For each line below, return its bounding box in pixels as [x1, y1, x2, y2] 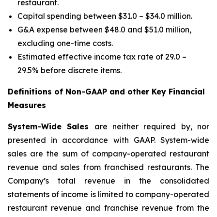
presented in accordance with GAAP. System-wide [8, 135, 209, 145]
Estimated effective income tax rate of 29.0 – [17, 52, 186, 62]
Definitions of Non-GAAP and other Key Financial [8, 87, 205, 96]
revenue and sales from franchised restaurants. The [8, 162, 209, 172]
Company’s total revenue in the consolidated [8, 176, 209, 186]
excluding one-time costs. [17, 38, 113, 48]
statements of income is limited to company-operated [8, 189, 209, 199]
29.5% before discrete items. [17, 65, 122, 75]
